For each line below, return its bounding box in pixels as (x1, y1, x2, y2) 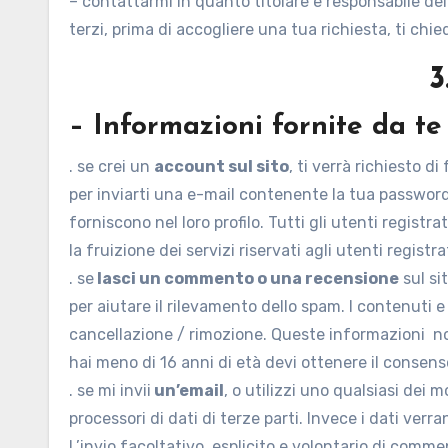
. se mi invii (69, 381, 151, 400)
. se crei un (69, 157, 154, 176)
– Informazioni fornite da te (69, 113, 442, 141)
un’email (151, 381, 224, 400)
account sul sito (154, 157, 289, 176)
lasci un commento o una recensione (94, 269, 399, 288)
